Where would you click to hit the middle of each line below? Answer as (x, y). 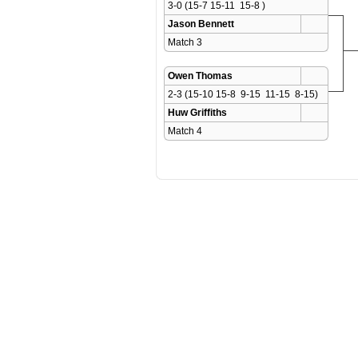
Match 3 (186, 42)
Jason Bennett (201, 24)
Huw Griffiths (197, 113)
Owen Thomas (200, 76)
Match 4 (186, 131)
